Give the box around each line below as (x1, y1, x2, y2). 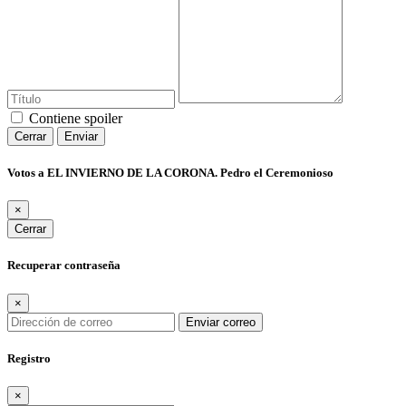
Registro (7, 351, 51, 365)
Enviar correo (186, 314, 256, 329)
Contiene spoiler (29, 110, 122, 126)
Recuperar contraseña (7, 258, 121, 273)
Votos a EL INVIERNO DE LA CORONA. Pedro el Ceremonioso (7, 166, 333, 180)
